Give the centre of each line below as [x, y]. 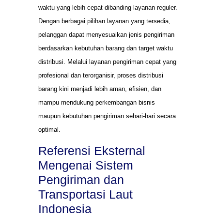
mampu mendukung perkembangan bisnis [97, 102]
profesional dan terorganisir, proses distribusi [101, 75]
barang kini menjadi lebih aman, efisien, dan [100, 89]
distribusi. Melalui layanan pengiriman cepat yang [107, 62]
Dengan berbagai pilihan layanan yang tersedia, [104, 21]
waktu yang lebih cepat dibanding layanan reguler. [108, 7]
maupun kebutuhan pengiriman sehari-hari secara [107, 116]
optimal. [49, 129]
